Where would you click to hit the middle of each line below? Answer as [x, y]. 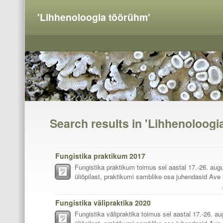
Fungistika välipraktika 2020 [103, 202]
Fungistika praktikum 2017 [100, 156]
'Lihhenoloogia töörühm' [94, 17]
